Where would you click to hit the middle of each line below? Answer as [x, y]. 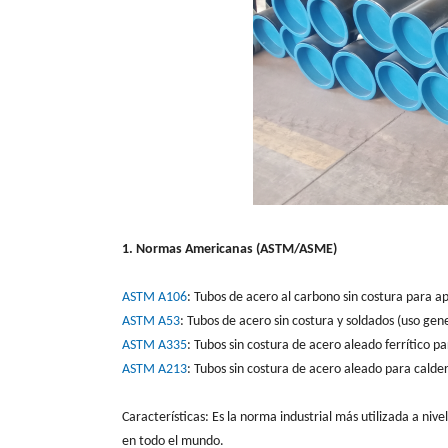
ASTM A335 [154, 345]
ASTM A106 [154, 297]
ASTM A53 [151, 321]
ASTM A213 [154, 369]
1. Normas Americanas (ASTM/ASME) [229, 249]
